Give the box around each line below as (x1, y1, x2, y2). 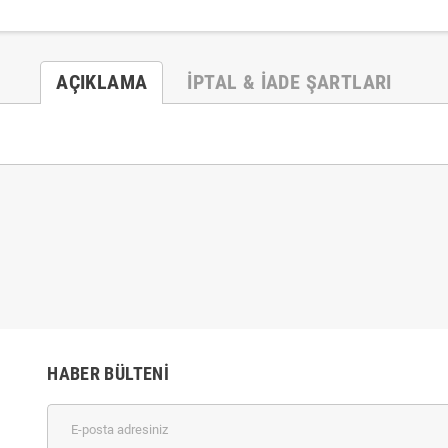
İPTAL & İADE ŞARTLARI (187, 70, 392, 94)
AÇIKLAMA (56, 70, 148, 94)
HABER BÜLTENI (47, 363, 170, 384)
